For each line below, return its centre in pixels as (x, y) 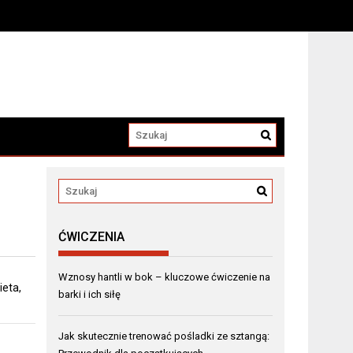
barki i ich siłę (90, 295)
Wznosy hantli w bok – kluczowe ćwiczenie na (165, 277)
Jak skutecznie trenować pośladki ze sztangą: (164, 336)
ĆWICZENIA (92, 237)
